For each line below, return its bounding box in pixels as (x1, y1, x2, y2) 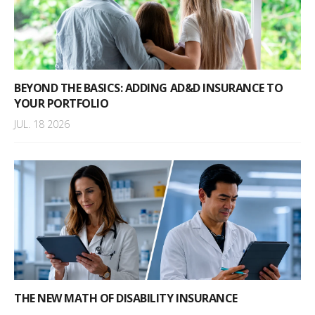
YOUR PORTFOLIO (14, 96, 109, 112)
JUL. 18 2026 (14, 117, 70, 131)
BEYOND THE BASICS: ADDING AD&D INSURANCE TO (14, 80, 283, 96)
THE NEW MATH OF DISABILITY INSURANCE (14, 290, 238, 307)
